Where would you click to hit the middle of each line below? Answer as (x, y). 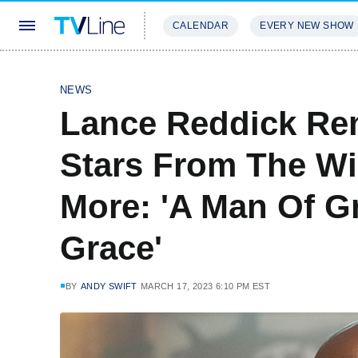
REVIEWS (274, 73)
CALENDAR (201, 26)
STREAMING (196, 73)
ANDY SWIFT (109, 286)
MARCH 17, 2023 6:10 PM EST (205, 286)
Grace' (111, 248)
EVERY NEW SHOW (307, 26)
